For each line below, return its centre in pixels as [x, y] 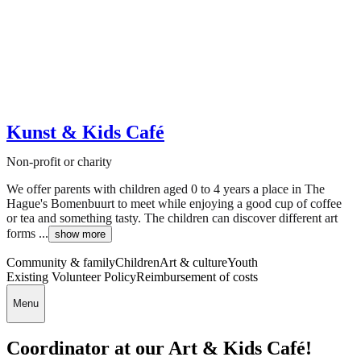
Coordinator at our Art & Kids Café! [159, 349]
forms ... [27, 233]
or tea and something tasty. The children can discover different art [172, 218]
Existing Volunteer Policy [71, 276]
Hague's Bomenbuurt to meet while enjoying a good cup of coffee [174, 203]
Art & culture [193, 262]
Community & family [61, 262]
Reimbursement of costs [197, 276]
